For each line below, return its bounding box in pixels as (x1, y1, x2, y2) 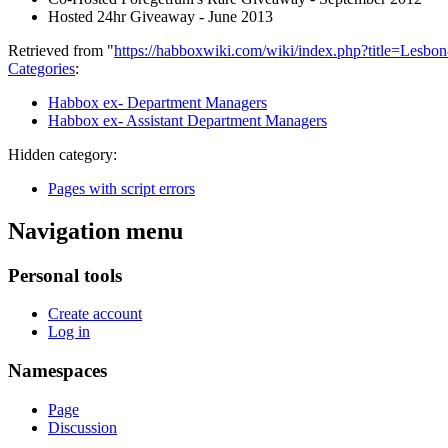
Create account (48, 305, 142, 323)
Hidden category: (8, 145, 117, 163)
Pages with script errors (48, 179, 195, 197)
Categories (8, 59, 75, 77)
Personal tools (8, 264, 122, 286)
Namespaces (8, 360, 107, 382)
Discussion (48, 418, 117, 436)
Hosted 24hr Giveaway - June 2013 (48, 7, 273, 25)
